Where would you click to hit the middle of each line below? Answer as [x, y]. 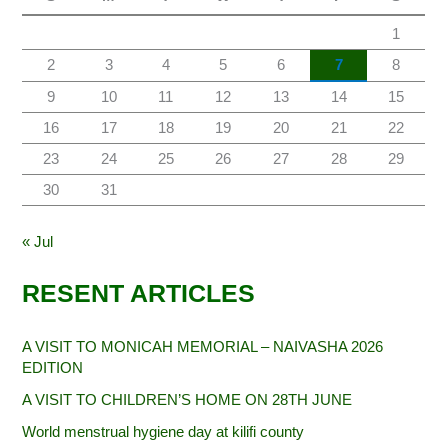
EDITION [53, 368]
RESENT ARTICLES [139, 294]
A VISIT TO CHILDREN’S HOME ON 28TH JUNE [187, 400]
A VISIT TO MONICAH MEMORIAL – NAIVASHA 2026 [203, 347]
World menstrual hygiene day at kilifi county [163, 432]
